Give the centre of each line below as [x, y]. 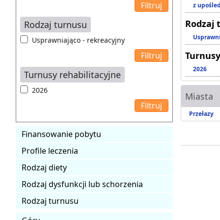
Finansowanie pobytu [61, 134]
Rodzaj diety [44, 167]
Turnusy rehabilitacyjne [72, 74]
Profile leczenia [50, 151]
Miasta [199, 96]
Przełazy [201, 113]
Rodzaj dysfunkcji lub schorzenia [82, 184]
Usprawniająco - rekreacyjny [78, 40]
